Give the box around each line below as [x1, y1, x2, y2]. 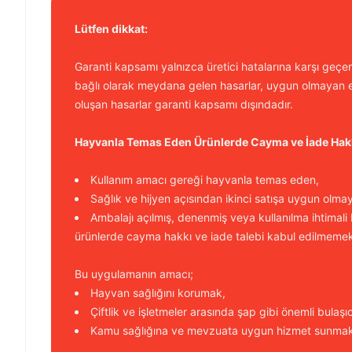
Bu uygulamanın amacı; [75, 267, 193, 280]
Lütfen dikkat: [75, 22, 148, 35]
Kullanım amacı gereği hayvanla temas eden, [90, 173, 319, 186]
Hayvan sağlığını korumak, [90, 286, 225, 299]
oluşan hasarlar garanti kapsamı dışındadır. [75, 97, 293, 111]
